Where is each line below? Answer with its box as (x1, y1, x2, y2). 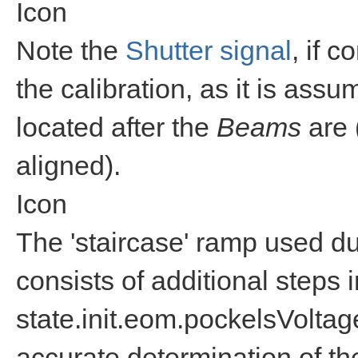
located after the (16, 112, 217, 142)
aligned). (16, 150, 121, 181)
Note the (16, 35, 125, 66)
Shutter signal (125, 35, 292, 66)
